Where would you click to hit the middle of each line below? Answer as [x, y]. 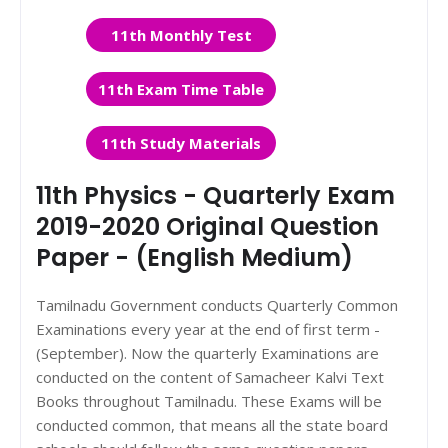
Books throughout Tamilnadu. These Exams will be [209, 401]
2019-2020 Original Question [207, 226]
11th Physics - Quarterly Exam [215, 195]
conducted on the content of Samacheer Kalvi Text [210, 377]
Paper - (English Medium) [194, 257]
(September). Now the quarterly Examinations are [207, 353]
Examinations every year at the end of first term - [208, 329]
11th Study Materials [181, 143]
